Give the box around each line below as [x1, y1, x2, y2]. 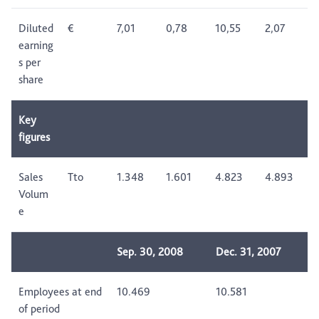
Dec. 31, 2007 [216, 245, 281, 259]
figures [19, 130, 50, 145]
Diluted [19, 21, 53, 36]
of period [19, 302, 60, 316]
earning [19, 38, 53, 53]
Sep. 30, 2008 [117, 245, 183, 259]
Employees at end [19, 285, 102, 299]
